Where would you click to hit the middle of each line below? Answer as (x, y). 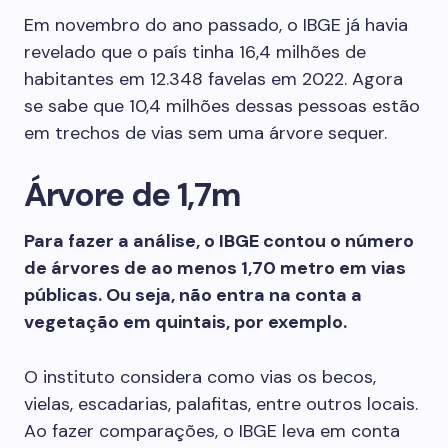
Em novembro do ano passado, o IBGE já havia (216, 25)
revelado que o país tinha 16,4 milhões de (195, 52)
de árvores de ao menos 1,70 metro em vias (215, 268)
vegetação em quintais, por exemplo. (185, 322)
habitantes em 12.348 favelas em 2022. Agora (213, 79)
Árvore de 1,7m (132, 194)
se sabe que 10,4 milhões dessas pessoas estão (222, 106)
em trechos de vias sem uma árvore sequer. (205, 133)
